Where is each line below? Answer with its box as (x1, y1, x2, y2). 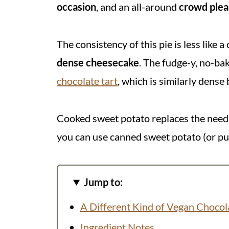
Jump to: (84, 176, 123, 188)
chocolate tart (57, 75, 118, 87)
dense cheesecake (57, 56, 139, 68)
